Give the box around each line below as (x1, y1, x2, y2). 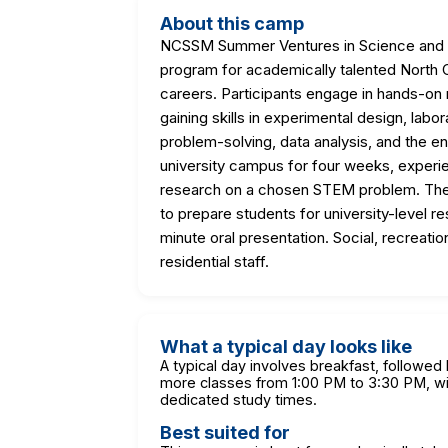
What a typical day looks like (160, 335, 412, 357)
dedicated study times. (160, 390, 317, 408)
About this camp (160, 12, 304, 34)
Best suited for (160, 421, 290, 443)
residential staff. (160, 251, 269, 271)
